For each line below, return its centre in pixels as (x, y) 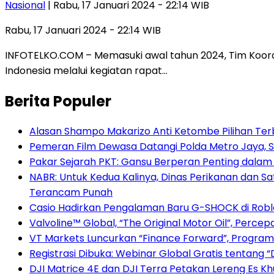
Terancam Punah (71, 193)
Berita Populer (58, 101)
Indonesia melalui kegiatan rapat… (86, 70)
